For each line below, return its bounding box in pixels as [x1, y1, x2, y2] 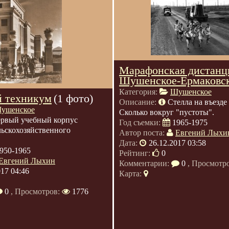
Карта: [119, 169, 144, 178]
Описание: [119, 98, 158, 106]
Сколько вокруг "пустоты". [119, 108, 214, 117]
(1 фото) [54, 92, 93, 105]
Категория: [119, 87, 159, 96]
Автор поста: [119, 128, 167, 137]
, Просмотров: [9, 187, 62, 196]
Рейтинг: [119, 149, 152, 157]
